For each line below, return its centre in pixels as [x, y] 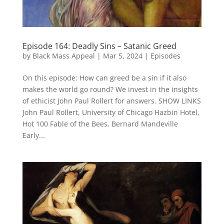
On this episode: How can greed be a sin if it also [104, 77]
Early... [33, 135]
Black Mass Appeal [63, 55]
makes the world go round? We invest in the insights [110, 89]
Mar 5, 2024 [122, 55]
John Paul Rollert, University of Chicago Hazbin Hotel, [111, 112]
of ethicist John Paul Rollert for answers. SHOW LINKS [111, 100]
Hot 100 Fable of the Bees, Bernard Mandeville [100, 123]
